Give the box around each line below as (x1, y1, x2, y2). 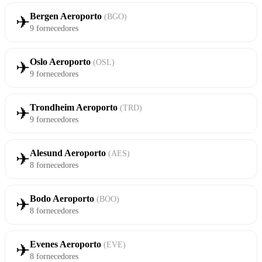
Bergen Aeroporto (30, 11, 104, 22)
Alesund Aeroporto (30, 148, 108, 158)
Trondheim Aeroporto (30, 102, 120, 113)
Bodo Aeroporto (30, 194, 96, 204)
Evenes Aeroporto (30, 239, 104, 250)
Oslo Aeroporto (30, 57, 93, 67)
